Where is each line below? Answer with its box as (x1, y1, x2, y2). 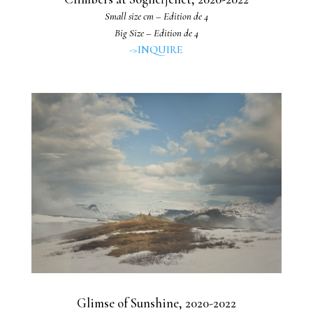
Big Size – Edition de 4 (114, 27, 198, 40)
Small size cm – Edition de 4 (104, 10, 208, 23)
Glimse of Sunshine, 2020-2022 (76, 296, 236, 312)
